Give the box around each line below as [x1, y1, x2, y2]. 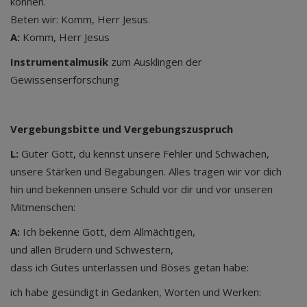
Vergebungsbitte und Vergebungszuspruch [10, 122, 233, 136]
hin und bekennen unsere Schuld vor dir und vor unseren [10, 182, 273, 196]
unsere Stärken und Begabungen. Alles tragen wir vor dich [10, 164, 282, 178]
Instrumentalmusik [10, 55, 108, 69]
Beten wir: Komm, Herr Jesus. [10, 12, 150, 26]
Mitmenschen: [10, 200, 75, 214]
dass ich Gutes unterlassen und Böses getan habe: [10, 260, 251, 274]
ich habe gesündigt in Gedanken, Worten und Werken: [10, 285, 261, 299]
